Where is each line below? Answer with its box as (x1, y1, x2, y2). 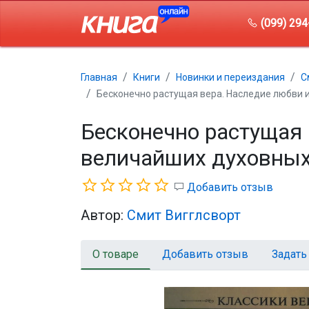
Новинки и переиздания (176, 72, 285, 83)
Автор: (81, 207, 127, 223)
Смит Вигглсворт (127, 207, 241, 223)
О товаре (92, 248, 139, 261)
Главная (81, 72, 117, 83)
